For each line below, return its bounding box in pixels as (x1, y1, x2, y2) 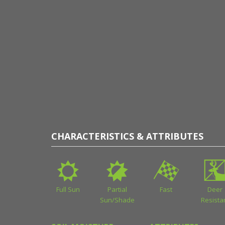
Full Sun (56, 185, 80, 194)
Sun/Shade (100, 195, 135, 205)
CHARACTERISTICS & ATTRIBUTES (51, 130, 203, 143)
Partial (107, 185, 127, 194)
